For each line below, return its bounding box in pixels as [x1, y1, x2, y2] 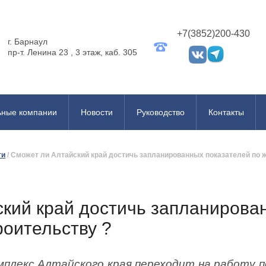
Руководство [137, 107, 185, 117]
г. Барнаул [8, 37, 47, 46]
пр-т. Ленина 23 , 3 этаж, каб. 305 [8, 47, 140, 57]
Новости [81, 107, 113, 117]
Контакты [208, 107, 244, 117]
